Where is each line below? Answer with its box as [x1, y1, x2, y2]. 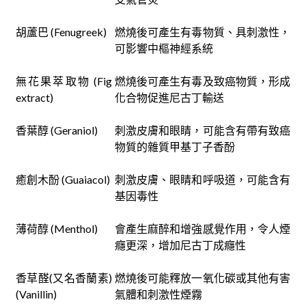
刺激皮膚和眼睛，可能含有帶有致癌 [115, 124, 290, 137]
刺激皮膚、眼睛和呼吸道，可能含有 [115, 173, 290, 186]
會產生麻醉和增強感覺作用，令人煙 [115, 222, 290, 236]
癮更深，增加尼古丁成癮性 [115, 238, 246, 252]
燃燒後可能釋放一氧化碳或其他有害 [115, 271, 290, 285]
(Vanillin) [16, 288, 57, 301]
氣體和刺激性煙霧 [115, 288, 202, 301]
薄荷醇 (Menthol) [16, 222, 98, 236]
